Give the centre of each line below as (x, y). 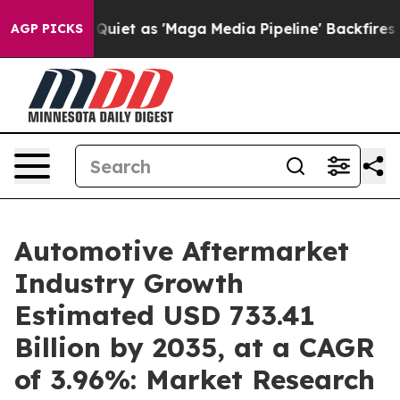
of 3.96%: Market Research (195, 379)
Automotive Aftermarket (182, 251)
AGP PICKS (47, 29)
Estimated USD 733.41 (165, 315)
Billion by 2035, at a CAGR (195, 347)
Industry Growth (129, 283)
